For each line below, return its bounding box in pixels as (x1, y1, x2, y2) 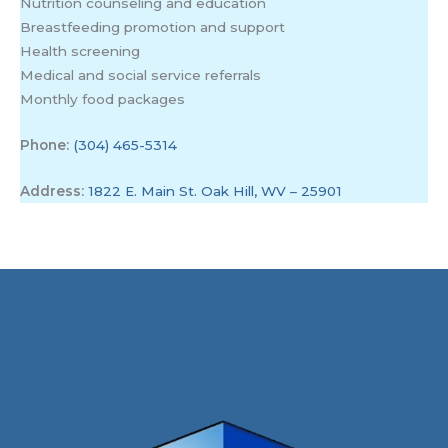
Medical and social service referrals (20, 67, 262, 83)
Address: (20, 182, 85, 199)
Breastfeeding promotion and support (20, 19, 286, 35)
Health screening (20, 43, 141, 59)
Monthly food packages (20, 91, 186, 107)
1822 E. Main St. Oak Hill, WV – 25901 (88, 182, 343, 199)
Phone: (20, 136, 74, 153)
